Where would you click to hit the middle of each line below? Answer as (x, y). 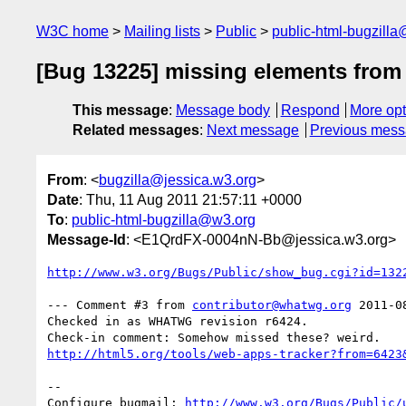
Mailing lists (162, 31)
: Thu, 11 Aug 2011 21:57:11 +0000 (190, 199)
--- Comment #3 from (120, 304)
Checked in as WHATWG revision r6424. (178, 321)
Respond (310, 111)
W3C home (72, 31)
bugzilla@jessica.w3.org (178, 179)
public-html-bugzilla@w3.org (164, 219)
